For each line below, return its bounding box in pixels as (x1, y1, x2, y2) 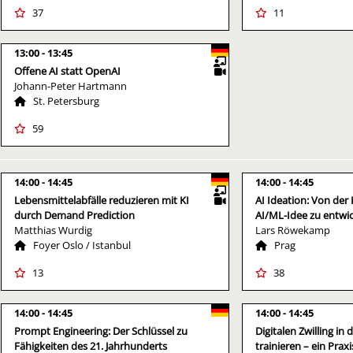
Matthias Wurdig (14, 222, 92, 237)
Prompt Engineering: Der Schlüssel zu (14, 323, 188, 338)
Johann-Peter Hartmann (14, 78, 127, 93)
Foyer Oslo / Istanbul (33, 237, 131, 252)
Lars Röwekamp (255, 222, 330, 237)
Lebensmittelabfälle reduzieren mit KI (14, 192, 189, 207)
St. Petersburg (33, 93, 99, 108)
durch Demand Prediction (14, 207, 135, 222)
